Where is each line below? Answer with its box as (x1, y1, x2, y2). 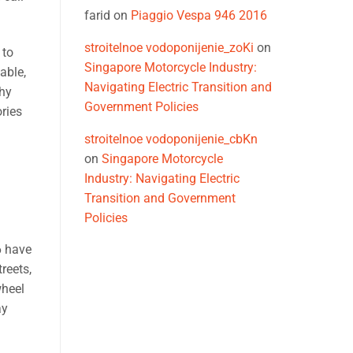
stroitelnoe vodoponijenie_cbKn (84, 132, 258, 147)
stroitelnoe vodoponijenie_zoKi (84, 40, 254, 56)
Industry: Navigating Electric (84, 171, 240, 187)
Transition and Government (84, 191, 236, 206)
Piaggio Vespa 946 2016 (131, 8, 267, 24)
